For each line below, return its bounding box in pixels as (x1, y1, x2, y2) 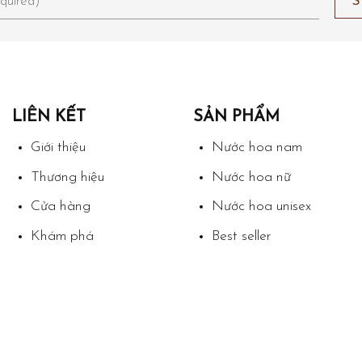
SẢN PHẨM (193, 109, 280, 126)
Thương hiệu (30, 170, 104, 184)
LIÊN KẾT (12, 109, 86, 126)
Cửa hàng (30, 200, 90, 214)
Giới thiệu (30, 141, 86, 155)
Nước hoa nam (211, 141, 302, 155)
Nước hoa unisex (211, 200, 311, 214)
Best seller (211, 229, 271, 243)
